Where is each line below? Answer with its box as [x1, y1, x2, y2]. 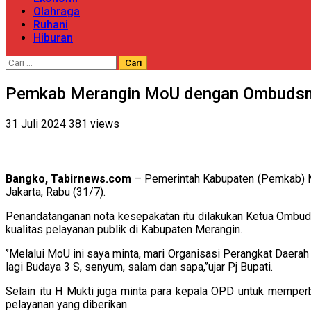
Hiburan [33, 31, 73, 45]
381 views [69, 117, 119, 131]
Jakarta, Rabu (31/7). [6, 185, 106, 199]
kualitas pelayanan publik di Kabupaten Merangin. [6, 223, 242, 237]
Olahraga [33, 5, 80, 19]
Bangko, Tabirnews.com [6, 172, 132, 186]
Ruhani [33, 18, 68, 32]
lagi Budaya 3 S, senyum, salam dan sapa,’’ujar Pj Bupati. [6, 260, 273, 274]
